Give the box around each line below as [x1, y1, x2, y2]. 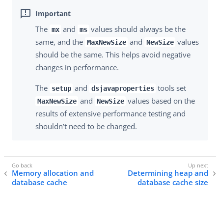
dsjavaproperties [91, 84, 154, 93]
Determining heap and [128, 168, 208, 178]
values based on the [126, 96, 195, 106]
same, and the [35, 37, 85, 47]
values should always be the [89, 24, 186, 34]
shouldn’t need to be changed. [35, 121, 137, 132]
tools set [156, 83, 187, 93]
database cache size [137, 177, 208, 188]
